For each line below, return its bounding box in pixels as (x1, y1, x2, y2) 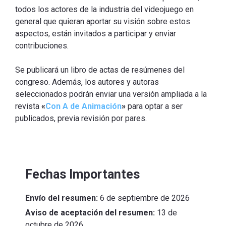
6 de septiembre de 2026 (100, 193, 190, 203)
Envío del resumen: (25, 193, 100, 203)
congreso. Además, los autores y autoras (15, 77, 159, 87)
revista (15, 101, 41, 111)
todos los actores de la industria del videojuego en (15, 5, 194, 15)
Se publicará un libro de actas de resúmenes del (15, 65, 185, 75)
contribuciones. (15, 41, 69, 51)
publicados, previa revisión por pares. (15, 114, 147, 124)
